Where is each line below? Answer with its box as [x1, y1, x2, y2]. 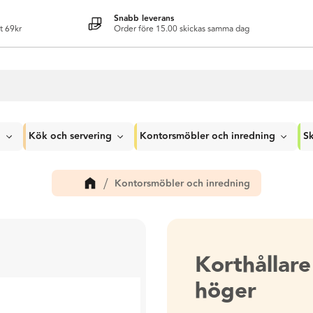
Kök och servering [29, 129, 112, 144]
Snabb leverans [114, 11, 174, 25]
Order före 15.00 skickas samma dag [114, 22, 249, 36]
